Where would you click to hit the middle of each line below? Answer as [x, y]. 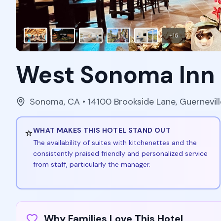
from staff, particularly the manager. [92, 164]
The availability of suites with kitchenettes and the [115, 143]
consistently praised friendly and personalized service [120, 153]
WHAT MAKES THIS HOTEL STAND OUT [102, 130]
